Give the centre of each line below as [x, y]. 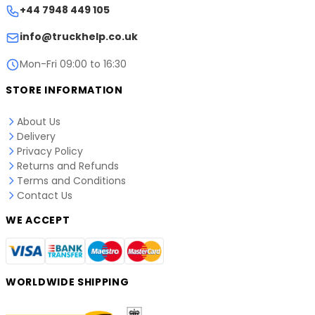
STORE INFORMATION [64, 90]
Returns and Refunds [68, 166]
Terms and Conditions [71, 180]
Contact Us [45, 195]
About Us [39, 121]
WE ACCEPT [38, 220]
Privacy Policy [50, 151]
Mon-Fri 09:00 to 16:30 [73, 64]
